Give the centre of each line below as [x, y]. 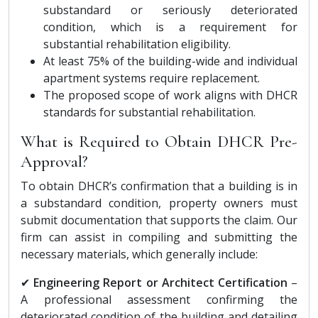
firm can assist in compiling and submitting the [159, 237]
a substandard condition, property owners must [159, 203]
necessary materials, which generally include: [139, 254]
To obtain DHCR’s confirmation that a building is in [159, 186]
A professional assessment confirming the [159, 299]
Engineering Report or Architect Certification [160, 282]
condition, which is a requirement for [170, 27]
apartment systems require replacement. [152, 78]
